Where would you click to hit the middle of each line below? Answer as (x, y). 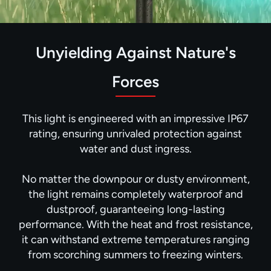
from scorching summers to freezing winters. (135, 254)
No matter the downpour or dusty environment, (135, 179)
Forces (135, 81)
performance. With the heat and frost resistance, (135, 224)
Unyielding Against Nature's (135, 52)
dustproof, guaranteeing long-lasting (135, 209)
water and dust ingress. (135, 149)
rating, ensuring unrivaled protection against (135, 133)
